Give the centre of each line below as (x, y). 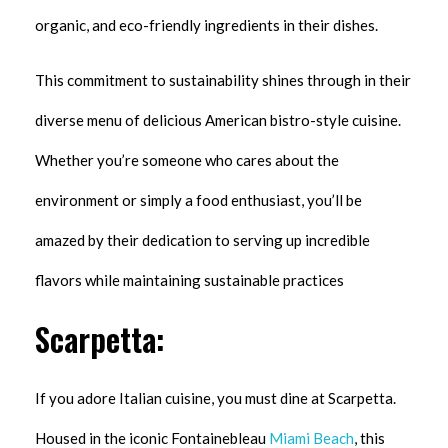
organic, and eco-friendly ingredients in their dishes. (206, 25)
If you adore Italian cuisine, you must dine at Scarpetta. (215, 397)
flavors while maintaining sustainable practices (189, 280)
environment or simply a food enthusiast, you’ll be (198, 200)
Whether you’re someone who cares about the (187, 160)
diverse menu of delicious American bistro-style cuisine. (218, 120)
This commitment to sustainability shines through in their (223, 80)
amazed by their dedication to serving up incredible (202, 240)
